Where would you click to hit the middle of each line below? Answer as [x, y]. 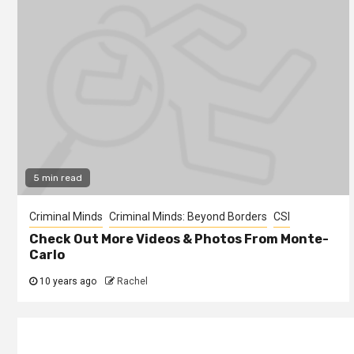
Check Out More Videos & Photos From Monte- [179, 239]
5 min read [58, 177]
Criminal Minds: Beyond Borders [188, 216]
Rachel [132, 281]
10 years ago [67, 281]
